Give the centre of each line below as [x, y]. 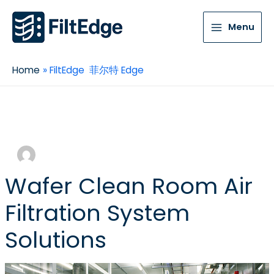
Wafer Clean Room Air [128, 187]
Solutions [55, 240]
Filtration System [97, 213]
